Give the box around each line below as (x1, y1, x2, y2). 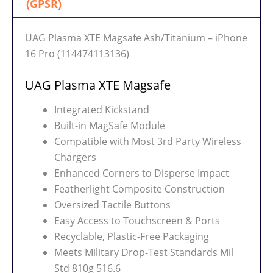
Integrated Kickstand (54, 103, 149, 117)
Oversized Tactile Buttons (54, 198, 171, 212)
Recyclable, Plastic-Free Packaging (54, 230, 209, 244)
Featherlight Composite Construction (54, 182, 225, 196)
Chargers (54, 151, 96, 165)
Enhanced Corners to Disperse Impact (54, 166, 229, 180)
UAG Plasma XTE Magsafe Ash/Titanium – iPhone (25, 31, 247, 45)
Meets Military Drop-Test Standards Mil (54, 246, 233, 260)
